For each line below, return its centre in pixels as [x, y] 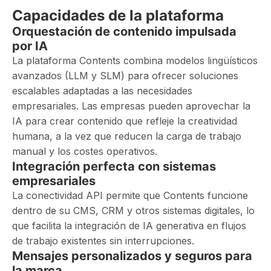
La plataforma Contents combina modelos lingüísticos [135, 60]
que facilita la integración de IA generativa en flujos [129, 226]
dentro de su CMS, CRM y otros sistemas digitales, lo [133, 211]
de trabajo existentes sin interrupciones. [103, 241]
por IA [30, 46]
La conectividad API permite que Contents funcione [130, 195]
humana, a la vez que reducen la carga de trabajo [127, 136]
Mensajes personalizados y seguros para [132, 256]
